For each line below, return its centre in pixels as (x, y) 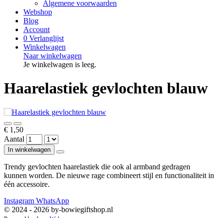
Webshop (38, 12)
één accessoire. (27, 184)
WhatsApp (53, 200)
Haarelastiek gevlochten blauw (106, 88)
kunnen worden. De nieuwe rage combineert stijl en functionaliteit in (109, 175)
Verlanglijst (46, 38)
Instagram (19, 200)
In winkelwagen (29, 149)
